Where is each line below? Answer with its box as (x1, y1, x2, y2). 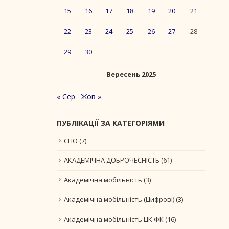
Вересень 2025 (106, 69, 156, 79)
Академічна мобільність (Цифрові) (64, 195, 174, 204)
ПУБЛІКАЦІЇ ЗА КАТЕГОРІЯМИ (57, 118, 165, 128)
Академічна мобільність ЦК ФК (64, 214, 164, 224)
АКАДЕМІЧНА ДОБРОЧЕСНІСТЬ (64, 155, 159, 165)
